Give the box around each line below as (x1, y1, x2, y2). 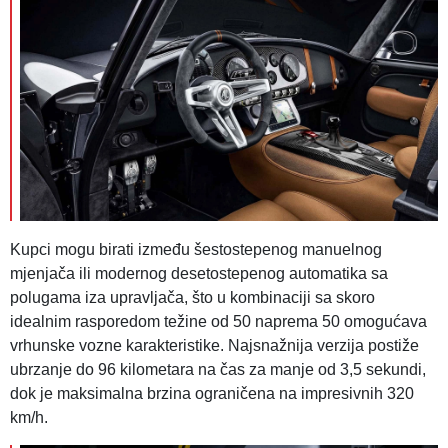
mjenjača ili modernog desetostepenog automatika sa (10, 265, 388, 283)
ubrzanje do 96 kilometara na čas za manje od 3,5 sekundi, (10, 361, 426, 379)
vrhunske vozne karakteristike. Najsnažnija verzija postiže (10, 337, 419, 355)
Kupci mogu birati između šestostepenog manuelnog (10, 241, 382, 259)
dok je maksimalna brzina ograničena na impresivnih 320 (10, 385, 414, 403)
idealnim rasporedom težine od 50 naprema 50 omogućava (10, 313, 427, 331)
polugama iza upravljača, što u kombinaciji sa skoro (10, 289, 375, 307)
